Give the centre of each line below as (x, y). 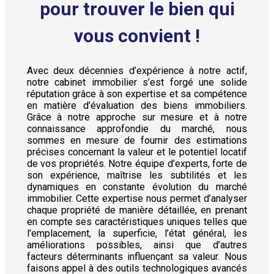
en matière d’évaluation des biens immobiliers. (137, 105)
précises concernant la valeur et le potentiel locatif (137, 152)
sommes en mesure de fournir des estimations (137, 140)
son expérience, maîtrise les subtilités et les (137, 175)
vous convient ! (137, 35)
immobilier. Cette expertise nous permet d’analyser (137, 198)
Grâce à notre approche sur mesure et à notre (137, 117)
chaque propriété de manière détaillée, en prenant (137, 210)
